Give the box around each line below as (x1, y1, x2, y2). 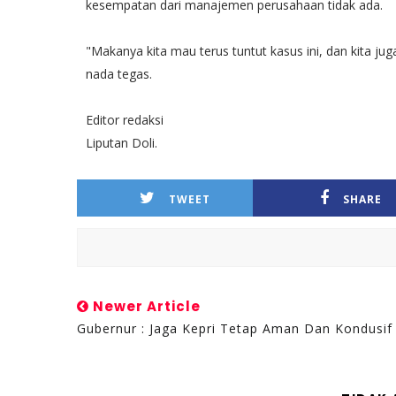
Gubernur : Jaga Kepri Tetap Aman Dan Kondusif (77, 320, 392, 337)
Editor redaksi (86, 111, 164, 128)
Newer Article (89, 297, 201, 316)
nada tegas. (86, 65, 152, 82)
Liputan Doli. (86, 134, 157, 151)
